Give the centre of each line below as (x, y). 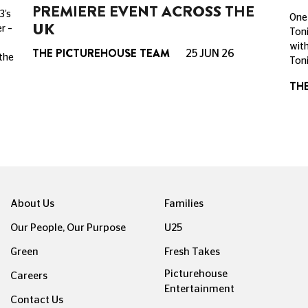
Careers (29, 276)
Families (184, 203)
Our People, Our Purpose (68, 228)
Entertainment (199, 289)
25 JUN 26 (209, 54)
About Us (32, 203)
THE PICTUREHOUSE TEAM (101, 54)
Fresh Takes (192, 252)
